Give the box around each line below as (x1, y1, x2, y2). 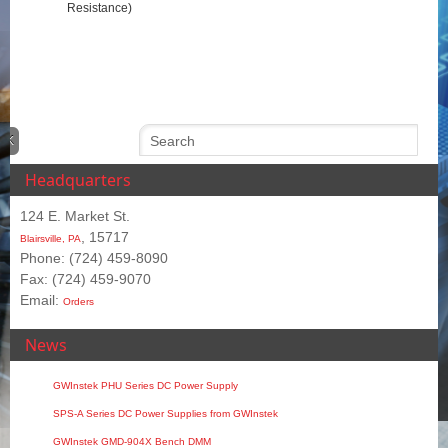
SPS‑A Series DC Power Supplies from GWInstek (53, 407, 279, 419)
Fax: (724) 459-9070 (20, 270, 151, 287)
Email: (20, 291, 63, 308)
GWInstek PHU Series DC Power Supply (53, 379, 239, 391)
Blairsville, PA (20, 232, 81, 244)
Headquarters (25, 168, 131, 191)
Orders (63, 295, 94, 307)
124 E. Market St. (20, 207, 130, 224)
